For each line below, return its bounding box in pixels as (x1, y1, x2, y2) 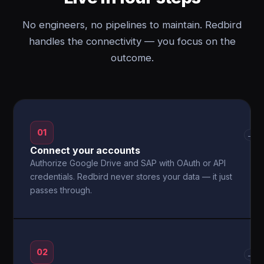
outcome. (110, 52, 154, 64)
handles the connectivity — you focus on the (28, 35, 236, 47)
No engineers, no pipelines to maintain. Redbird (22, 19, 242, 31)
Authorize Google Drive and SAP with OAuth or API (30, 158, 226, 168)
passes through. (30, 185, 93, 195)
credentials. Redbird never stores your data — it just (30, 171, 233, 181)
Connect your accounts (30, 144, 141, 156)
